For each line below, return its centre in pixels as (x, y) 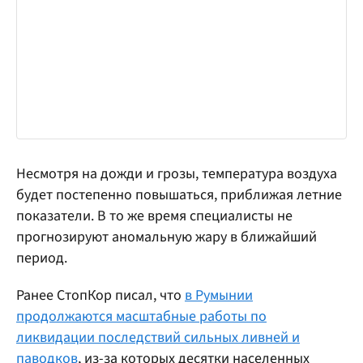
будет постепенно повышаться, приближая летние (179, 194)
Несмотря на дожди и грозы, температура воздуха (177, 173)
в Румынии (219, 295)
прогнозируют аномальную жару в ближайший (167, 237)
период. (42, 258)
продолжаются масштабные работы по (141, 316)
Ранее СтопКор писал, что (100, 295)
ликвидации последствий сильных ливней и (158, 337)
